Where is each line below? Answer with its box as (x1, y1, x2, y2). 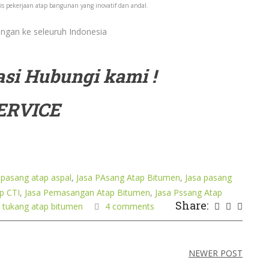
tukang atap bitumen (2, 201, 83, 212)
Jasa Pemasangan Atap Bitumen (25, 187, 150, 198)
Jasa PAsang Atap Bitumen (76, 172, 180, 183)
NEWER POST (189, 247, 243, 259)
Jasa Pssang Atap (155, 187, 222, 198)
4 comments (105, 201, 154, 212)
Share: (175, 198, 208, 213)
